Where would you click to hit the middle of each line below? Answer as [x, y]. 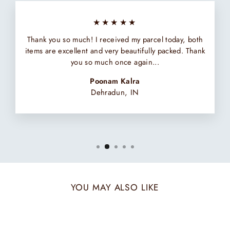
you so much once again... [115, 62]
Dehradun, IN [115, 93]
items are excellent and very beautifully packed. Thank [115, 51]
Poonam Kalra [115, 81]
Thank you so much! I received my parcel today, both [115, 40]
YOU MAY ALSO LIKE [115, 187]
